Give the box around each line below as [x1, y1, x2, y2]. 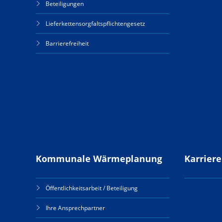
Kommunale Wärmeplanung [36, 153, 162, 165]
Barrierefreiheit [46, 39, 89, 48]
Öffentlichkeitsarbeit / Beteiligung [46, 184, 138, 192]
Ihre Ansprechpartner [46, 204, 105, 212]
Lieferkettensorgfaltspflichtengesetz [46, 19, 145, 28]
